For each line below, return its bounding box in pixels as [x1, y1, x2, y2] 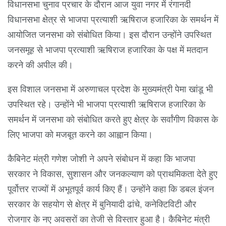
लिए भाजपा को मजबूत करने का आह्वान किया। [8, 128, 153, 140]
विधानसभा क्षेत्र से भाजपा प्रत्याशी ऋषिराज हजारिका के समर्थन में [8, 13, 218, 25]
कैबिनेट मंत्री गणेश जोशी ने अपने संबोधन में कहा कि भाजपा [8, 152, 195, 164]
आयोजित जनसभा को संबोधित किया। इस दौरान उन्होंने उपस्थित [8, 28, 211, 40]
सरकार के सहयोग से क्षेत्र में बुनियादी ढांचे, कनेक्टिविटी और [8, 197, 196, 210]
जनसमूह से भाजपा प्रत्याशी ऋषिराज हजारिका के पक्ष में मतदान [8, 43, 208, 55]
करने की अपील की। [8, 58, 73, 71]
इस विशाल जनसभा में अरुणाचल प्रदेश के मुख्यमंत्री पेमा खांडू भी [8, 82, 213, 95]
